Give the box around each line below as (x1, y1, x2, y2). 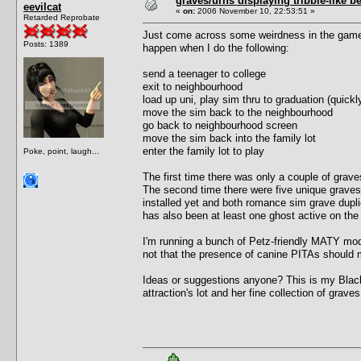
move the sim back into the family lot (143, 131, 316, 144)
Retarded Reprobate (23, 12, 100, 22)
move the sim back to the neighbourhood (143, 106, 333, 118)
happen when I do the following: (143, 41, 289, 54)
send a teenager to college (143, 67, 266, 80)
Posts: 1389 (23, 39, 68, 48)
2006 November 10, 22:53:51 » (195, 6, 315, 15)
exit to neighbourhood (143, 80, 243, 93)
